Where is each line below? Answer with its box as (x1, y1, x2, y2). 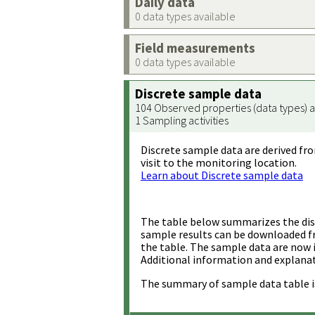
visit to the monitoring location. (141, 155, 297, 169)
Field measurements (135, 40, 255, 56)
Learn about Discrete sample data (141, 168, 303, 182)
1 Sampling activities (135, 113, 229, 127)
